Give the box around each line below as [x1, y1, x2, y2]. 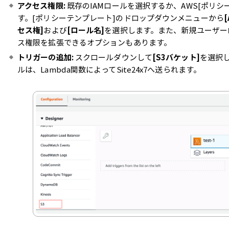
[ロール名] [66, 25, 105, 36]
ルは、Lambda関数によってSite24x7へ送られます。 [17, 64, 201, 76]
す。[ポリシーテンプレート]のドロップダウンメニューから [17, 12, 224, 24]
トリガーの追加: [17, 52, 74, 63]
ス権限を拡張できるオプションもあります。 [17, 37, 171, 49]
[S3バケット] [152, 52, 200, 63]
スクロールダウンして [73, 52, 152, 63]
